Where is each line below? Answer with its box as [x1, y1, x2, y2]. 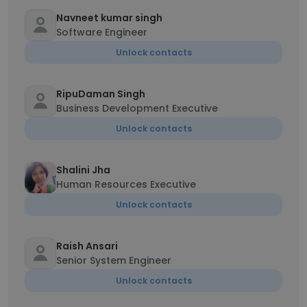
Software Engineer [56, 25, 147, 39]
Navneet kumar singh [56, 11, 162, 25]
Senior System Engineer [56, 254, 171, 267]
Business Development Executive [56, 101, 218, 115]
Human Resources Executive [56, 177, 196, 191]
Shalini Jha [56, 163, 110, 177]
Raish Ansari [56, 239, 118, 253]
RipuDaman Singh [56, 87, 145, 101]
